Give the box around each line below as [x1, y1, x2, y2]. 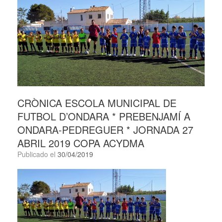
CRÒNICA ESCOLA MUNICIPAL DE [17, 96, 176, 111]
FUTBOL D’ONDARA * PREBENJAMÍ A [17, 109, 190, 124]
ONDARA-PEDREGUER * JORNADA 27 [17, 122, 193, 137]
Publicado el [22, 149, 57, 160]
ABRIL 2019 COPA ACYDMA [17, 136, 144, 151]
